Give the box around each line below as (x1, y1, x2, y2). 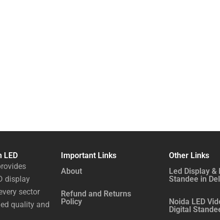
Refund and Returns (61, 189, 131, 198)
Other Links (169, 151, 209, 160)
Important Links (61, 151, 116, 160)
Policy (61, 197, 82, 206)
